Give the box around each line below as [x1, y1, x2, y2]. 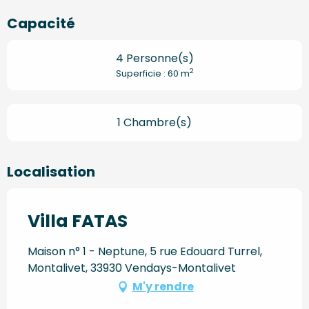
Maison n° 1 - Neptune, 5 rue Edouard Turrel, [28, 243, 262, 259]
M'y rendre [132, 278, 194, 295]
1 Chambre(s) [117, 114, 192, 130]
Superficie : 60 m [115, 67, 190, 79]
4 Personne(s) [115, 50, 194, 66]
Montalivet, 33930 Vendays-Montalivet [28, 259, 236, 276]
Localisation [7, 161, 95, 181]
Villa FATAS [28, 208, 128, 233]
